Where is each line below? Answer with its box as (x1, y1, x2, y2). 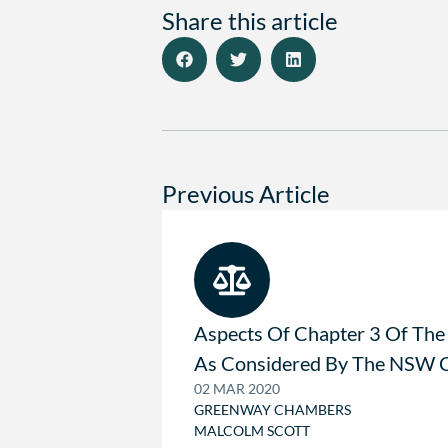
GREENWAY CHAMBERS (194, 401, 351, 419)
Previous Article (162, 180, 330, 209)
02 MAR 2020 (194, 380, 280, 398)
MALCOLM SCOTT (194, 422, 310, 440)
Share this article (162, 7, 338, 36)
